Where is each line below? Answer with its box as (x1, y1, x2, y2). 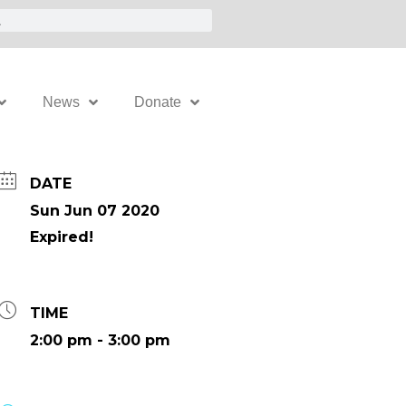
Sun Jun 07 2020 (30, 202, 159, 219)
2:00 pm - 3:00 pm (30, 332, 170, 349)
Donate (134, 94, 182, 110)
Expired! (30, 228, 93, 246)
